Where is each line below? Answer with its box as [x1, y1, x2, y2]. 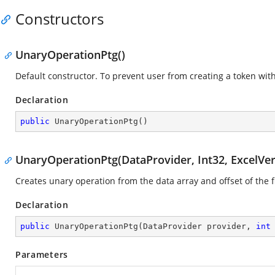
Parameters [15, 249, 68, 260]
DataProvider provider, [143, 222, 256, 231]
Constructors [15, 9, 104, 29]
